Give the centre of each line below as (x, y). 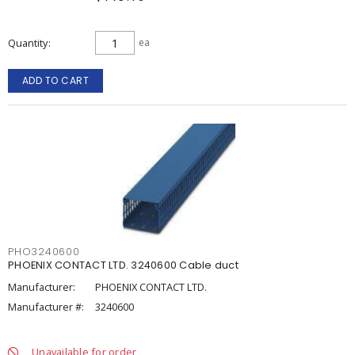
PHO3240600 (44, 252)
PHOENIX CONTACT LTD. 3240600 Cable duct (123, 265)
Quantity (28, 43)
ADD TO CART (55, 80)
